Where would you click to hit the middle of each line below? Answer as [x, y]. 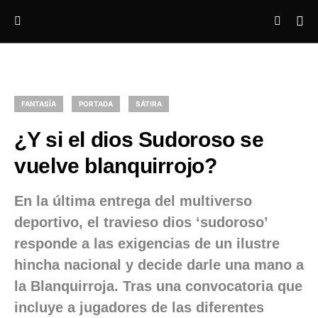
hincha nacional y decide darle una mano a [159, 265]
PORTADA [96, 104]
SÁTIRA [149, 104]
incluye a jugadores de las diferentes [139, 307]
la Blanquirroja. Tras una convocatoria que [158, 286]
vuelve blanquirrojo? [116, 166]
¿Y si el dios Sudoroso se [139, 139]
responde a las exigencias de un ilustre [147, 243]
